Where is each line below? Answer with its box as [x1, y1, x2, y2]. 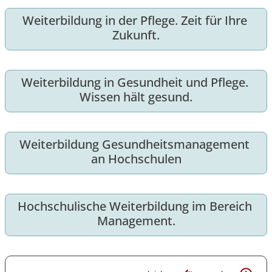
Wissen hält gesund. [80, 89, 192, 106]
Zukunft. [112, 27, 160, 44]
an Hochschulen [90, 151, 182, 168]
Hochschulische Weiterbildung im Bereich [17, 198, 252, 215]
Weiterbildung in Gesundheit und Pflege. [21, 74, 248, 91]
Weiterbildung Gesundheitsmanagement [19, 136, 250, 153]
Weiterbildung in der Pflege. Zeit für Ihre [22, 12, 247, 29]
